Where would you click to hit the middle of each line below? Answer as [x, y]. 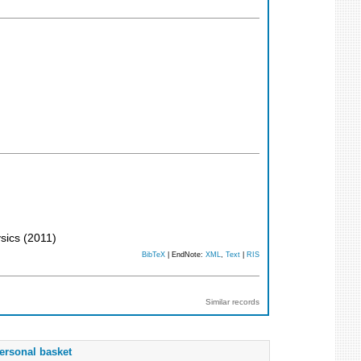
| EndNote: [185, 255]
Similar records [232, 301]
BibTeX [154, 255]
